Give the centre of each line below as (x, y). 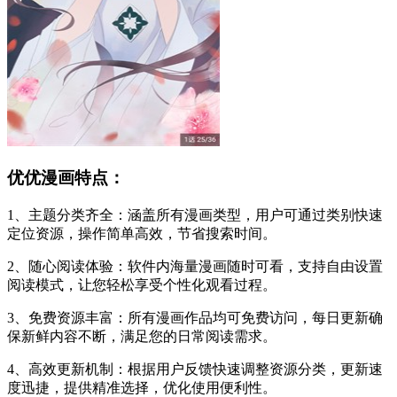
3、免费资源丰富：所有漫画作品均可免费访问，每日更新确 (195, 317)
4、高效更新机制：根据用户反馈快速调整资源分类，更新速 (195, 369)
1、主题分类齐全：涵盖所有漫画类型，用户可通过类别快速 (195, 214)
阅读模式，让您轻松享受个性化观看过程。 (142, 284)
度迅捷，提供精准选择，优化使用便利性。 (142, 387)
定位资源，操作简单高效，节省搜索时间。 (142, 233)
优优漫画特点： (66, 178)
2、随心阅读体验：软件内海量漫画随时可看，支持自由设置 (195, 266)
